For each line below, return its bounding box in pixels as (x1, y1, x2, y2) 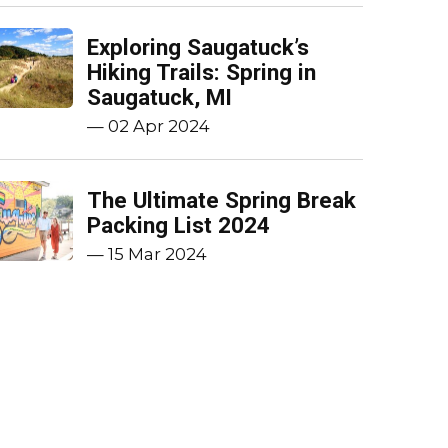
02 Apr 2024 (107, 115, 210, 136)
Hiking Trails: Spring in (86, 58, 316, 85)
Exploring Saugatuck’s (86, 33, 309, 60)
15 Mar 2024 (107, 244, 207, 265)
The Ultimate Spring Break (86, 186, 356, 213)
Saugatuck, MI (86, 83, 232, 110)
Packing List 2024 (86, 211, 270, 238)
